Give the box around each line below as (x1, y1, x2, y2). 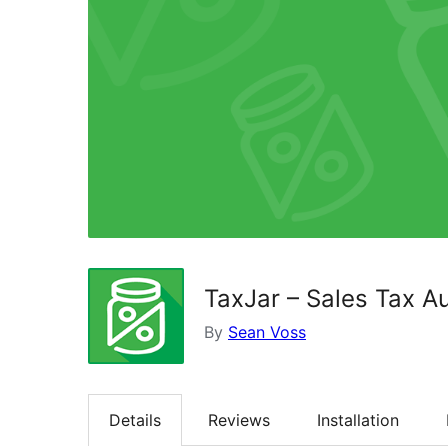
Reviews (208, 409, 270, 430)
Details (109, 409, 161, 430)
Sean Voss (228, 321, 306, 342)
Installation (317, 409, 399, 430)
